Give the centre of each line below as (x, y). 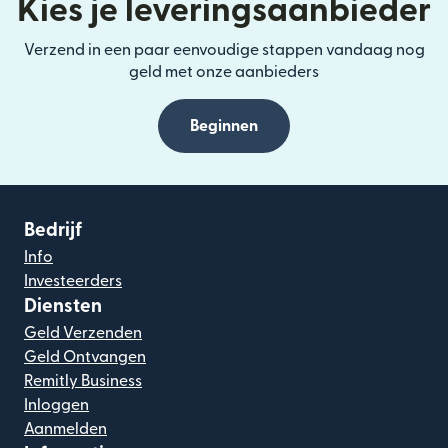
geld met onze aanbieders (224, 72)
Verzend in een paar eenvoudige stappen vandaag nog (224, 50)
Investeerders (73, 281)
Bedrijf (53, 230)
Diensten (63, 306)
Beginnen (224, 126)
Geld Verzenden (83, 333)
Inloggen (56, 405)
